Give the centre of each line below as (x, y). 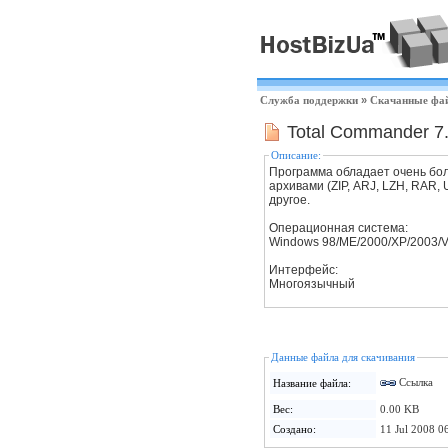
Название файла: (312, 383)
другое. (289, 200)
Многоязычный (312, 284)
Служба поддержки (309, 100)
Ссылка (414, 381)
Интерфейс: (303, 270)
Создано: (294, 429)
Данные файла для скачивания (343, 357)
